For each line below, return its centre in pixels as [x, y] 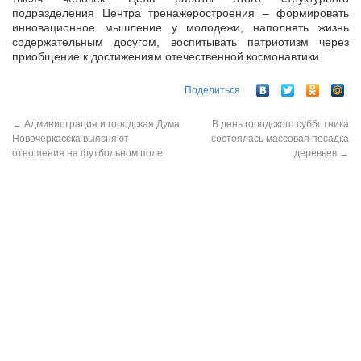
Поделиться [212, 91]
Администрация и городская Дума [101, 124]
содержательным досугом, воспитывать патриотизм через [180, 42]
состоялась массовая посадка [280, 139]
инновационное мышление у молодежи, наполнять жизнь [180, 27]
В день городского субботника [280, 124]
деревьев [317, 154]
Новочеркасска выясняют [71, 139]
